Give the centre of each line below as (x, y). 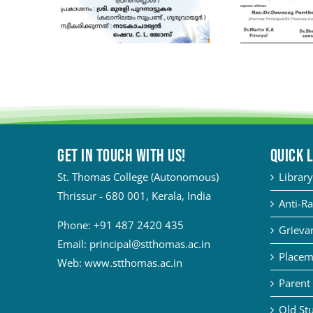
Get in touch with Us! (122, 156)
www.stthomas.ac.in (134, 263)
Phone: (76, 225)
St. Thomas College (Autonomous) (138, 177)
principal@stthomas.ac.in (150, 244)
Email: (74, 244)
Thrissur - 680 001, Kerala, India (134, 196)
